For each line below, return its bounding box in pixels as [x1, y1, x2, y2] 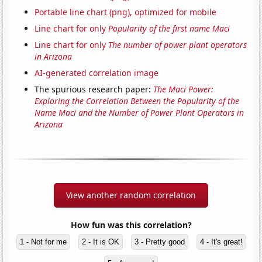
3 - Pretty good [134, 237, 185, 247]
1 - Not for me [19, 237, 67, 247]
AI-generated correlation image [35, 67, 159, 79]
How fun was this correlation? [70, 219, 192, 231]
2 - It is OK [81, 237, 119, 247]
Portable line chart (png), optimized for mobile [35, 6, 217, 18]
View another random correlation [66, 189, 196, 201]
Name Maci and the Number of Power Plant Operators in [35, 107, 244, 119]
